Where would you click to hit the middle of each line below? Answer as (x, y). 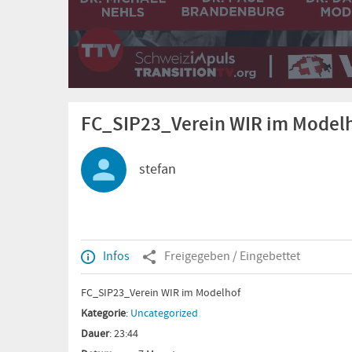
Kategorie (103, 314)
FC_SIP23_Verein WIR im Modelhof (161, 293)
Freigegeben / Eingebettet (232, 257)
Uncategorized (164, 314)
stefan (158, 170)
